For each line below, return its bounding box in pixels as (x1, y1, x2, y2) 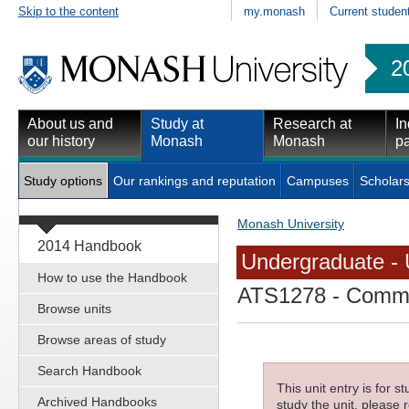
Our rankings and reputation (113, 173, 276, 188)
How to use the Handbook (37, 269, 187, 285)
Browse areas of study (37, 331, 166, 347)
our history (27, 132, 95, 149)
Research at (273, 115, 351, 131)
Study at (151, 115, 204, 131)
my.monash (244, 4, 305, 18)
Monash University (237, 215, 344, 231)
